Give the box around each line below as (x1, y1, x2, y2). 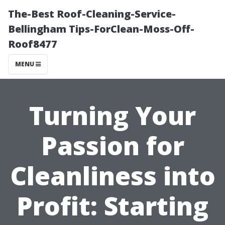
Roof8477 (8, 37, 57, 51)
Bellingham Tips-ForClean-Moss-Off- (8, 22, 194, 36)
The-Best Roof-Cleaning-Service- (8, 7, 176, 21)
